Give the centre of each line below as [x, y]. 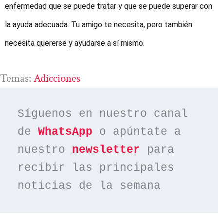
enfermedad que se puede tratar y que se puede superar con [109, 6]
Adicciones [57, 78]
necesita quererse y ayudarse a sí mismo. [75, 43]
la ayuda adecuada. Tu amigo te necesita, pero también [99, 25]
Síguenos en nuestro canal [103, 114]
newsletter [106, 150]
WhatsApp [65, 132]
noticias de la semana [89, 186]
